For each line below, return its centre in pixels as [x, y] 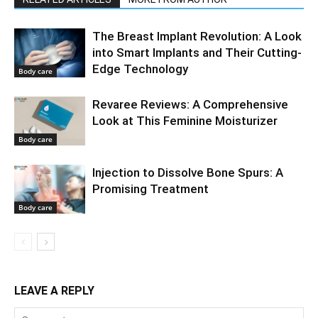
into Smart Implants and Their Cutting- [197, 53]
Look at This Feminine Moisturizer [185, 121]
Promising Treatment [150, 189]
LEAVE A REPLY [54, 291]
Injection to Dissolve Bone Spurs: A [188, 173]
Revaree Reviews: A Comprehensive [190, 105]
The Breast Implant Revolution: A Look [197, 37]
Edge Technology [140, 69]
